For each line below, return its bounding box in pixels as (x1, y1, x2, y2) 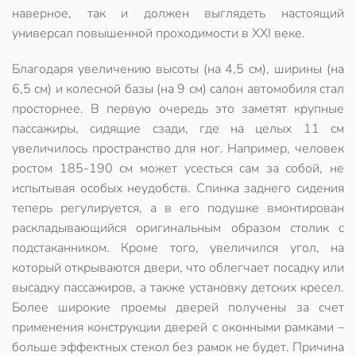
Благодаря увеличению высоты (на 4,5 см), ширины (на (12, 60, 344, 78)
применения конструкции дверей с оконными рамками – (12, 319, 344, 336)
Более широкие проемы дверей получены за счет (12, 299, 344, 316)
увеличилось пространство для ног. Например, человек (12, 140, 344, 157)
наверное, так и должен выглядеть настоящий (12, 5, 344, 22)
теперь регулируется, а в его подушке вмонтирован (12, 199, 344, 217)
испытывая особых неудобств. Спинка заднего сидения (12, 180, 344, 197)
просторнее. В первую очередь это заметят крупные (12, 100, 344, 118)
